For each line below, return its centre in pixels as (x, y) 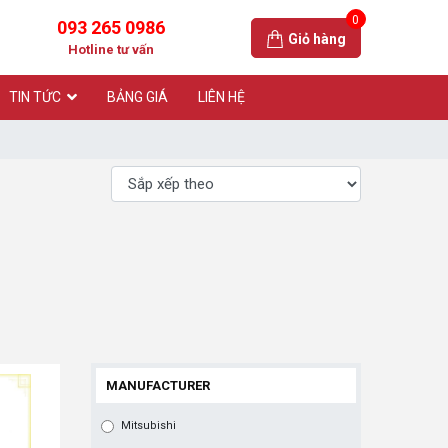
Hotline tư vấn (110, 49)
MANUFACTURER (158, 385)
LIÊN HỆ (221, 97)
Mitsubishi (148, 425)
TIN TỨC (35, 97)
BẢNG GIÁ (137, 97)
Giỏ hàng (316, 38)
